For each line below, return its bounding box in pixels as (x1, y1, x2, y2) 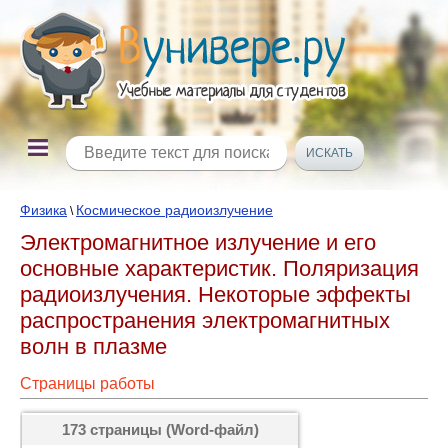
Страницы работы (20, 375, 155, 392)
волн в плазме (20, 334, 167, 359)
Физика (20, 202, 67, 218)
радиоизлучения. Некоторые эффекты (20, 282, 411, 307)
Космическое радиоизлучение (76, 202, 273, 218)
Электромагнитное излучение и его (20, 230, 376, 255)
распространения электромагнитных (20, 308, 390, 333)
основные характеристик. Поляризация (20, 256, 419, 281)
